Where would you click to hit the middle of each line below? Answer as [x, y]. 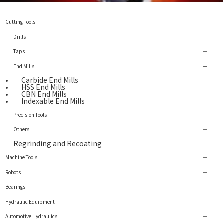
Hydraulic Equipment [30, 201]
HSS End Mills [43, 87]
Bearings [15, 187]
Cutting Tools [20, 22]
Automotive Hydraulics [31, 216]
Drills [20, 36]
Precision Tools [30, 114]
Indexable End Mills [53, 101]
